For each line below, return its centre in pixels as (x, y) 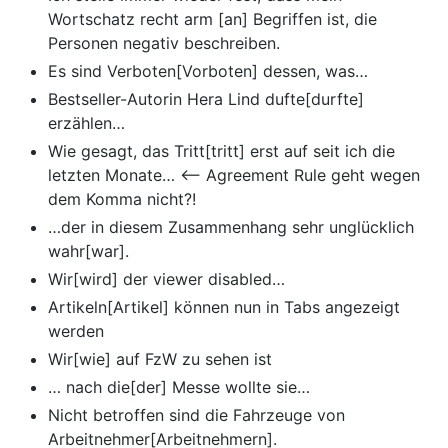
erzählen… (86, 123)
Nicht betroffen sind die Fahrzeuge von (196, 415)
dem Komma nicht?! (122, 199)
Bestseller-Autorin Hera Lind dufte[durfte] (206, 99)
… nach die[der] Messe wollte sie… (179, 387)
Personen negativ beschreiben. (164, 43)
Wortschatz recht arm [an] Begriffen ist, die (212, 19)
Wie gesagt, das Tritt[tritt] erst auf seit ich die (221, 151)
